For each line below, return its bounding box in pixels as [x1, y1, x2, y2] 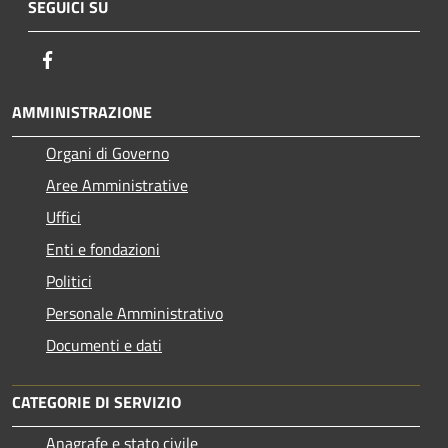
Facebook [59, 46, 121, 71]
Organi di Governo [46, 140, 169, 165]
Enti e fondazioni [46, 236, 160, 261]
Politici [46, 268, 92, 293]
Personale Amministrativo [46, 300, 223, 325]
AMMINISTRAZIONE [12, 99, 152, 124]
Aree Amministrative [46, 172, 188, 197]
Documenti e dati [46, 332, 162, 357]
